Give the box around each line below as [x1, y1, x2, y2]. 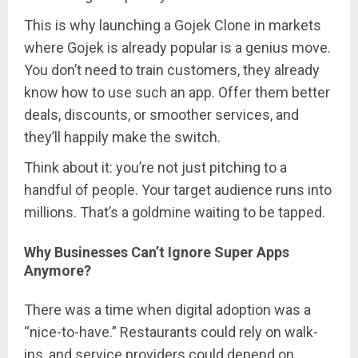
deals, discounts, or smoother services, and [24, 106, 299, 124]
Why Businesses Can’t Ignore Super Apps [24, 244, 289, 261]
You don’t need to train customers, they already [24, 62, 320, 79]
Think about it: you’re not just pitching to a [24, 159, 287, 177]
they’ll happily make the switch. [24, 129, 221, 146]
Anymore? [24, 262, 91, 280]
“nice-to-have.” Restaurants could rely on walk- [24, 324, 318, 341]
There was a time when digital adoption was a [24, 301, 311, 319]
